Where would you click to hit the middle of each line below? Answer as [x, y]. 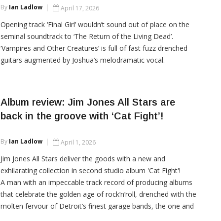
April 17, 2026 [80, 8]
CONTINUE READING [41, 103]
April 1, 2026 [78, 143]
